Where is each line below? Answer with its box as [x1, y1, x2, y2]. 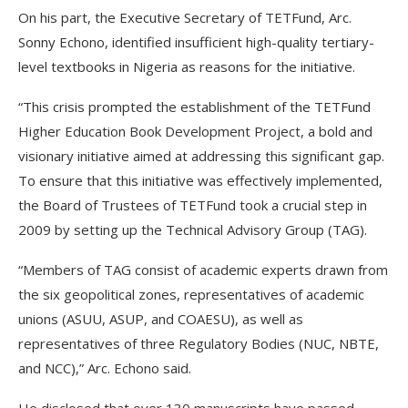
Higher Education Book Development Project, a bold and [18, 122, 372, 140]
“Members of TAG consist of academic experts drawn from [18, 260, 388, 279]
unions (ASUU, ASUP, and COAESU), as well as [18, 310, 303, 328]
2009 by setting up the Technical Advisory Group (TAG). [18, 220, 367, 239]
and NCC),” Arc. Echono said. [18, 359, 191, 377]
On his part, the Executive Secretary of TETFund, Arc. [18, 8, 352, 26]
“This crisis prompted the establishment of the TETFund [18, 97, 371, 116]
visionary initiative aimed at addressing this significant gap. [18, 147, 384, 165]
